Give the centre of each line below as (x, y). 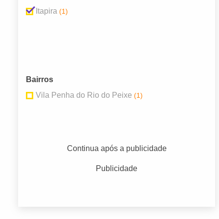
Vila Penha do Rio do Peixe (84, 95)
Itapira (46, 11)
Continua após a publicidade (117, 149)
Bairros (40, 80)
